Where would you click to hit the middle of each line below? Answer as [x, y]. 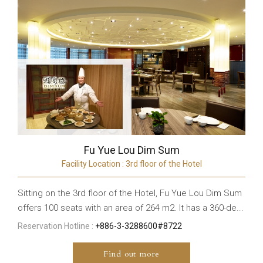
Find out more [131, 254]
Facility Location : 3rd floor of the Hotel [131, 164]
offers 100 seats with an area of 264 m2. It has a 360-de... [131, 208]
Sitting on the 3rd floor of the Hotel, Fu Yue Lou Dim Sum [130, 193]
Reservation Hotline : [56, 226]
